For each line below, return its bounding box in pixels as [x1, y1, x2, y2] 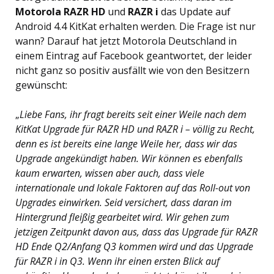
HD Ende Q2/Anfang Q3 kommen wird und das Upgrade [15, 240, 253, 254]
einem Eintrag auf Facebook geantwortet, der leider [15, 49, 252, 63]
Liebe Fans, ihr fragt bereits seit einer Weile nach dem [20, 108, 246, 122]
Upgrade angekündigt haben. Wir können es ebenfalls [15, 152, 243, 166]
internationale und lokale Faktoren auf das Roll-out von [15, 181, 250, 195]
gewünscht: [15, 78, 67, 92]
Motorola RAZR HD [15, 5, 105, 19]
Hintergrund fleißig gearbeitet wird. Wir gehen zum [15, 210, 229, 224]
